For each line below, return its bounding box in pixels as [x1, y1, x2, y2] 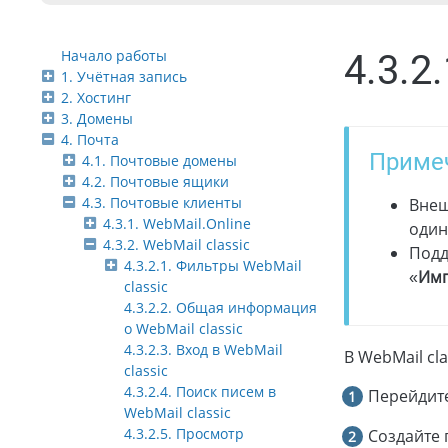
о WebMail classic [124, 319, 243, 339]
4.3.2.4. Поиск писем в [124, 382, 276, 402]
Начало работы [61, 46, 167, 66]
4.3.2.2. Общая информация [124, 298, 317, 318]
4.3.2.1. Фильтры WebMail [124, 256, 302, 276]
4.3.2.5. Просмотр [124, 424, 244, 444]
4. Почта [61, 130, 119, 150]
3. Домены [61, 109, 133, 129]
